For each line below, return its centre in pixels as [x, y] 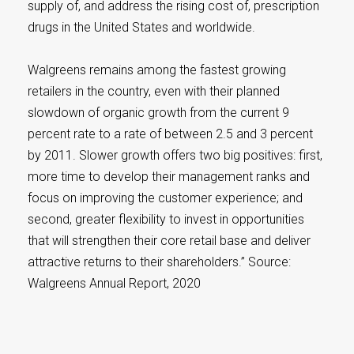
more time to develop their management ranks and [169, 177]
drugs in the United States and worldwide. [141, 27]
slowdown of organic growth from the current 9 [158, 113]
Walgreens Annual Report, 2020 [114, 283]
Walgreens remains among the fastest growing [157, 70]
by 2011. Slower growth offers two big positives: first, [175, 155]
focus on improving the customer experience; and [165, 198]
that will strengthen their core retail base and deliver [169, 241]
